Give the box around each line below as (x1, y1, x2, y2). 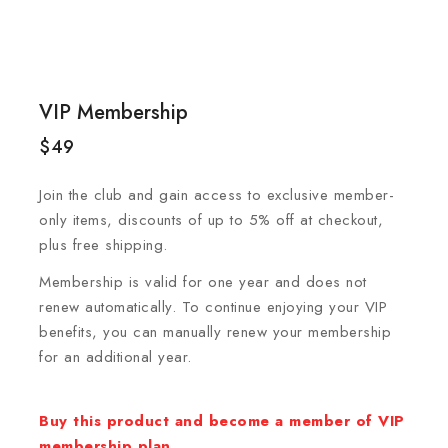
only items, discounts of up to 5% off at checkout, (39, 208, 383, 231)
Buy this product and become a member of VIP (39, 409, 405, 432)
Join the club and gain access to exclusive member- (39, 183, 394, 206)
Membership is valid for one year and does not (39, 270, 367, 293)
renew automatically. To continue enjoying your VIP (39, 295, 387, 318)
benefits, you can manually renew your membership (39, 320, 391, 343)
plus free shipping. (39, 233, 168, 256)
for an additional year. (39, 345, 192, 368)
